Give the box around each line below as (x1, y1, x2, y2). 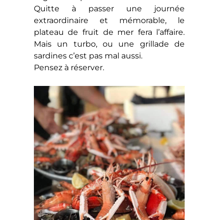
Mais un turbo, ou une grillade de (33, 39, 185, 49)
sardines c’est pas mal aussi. (33, 51, 142, 60)
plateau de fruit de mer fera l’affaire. (33, 27, 185, 37)
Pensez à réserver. (33, 62, 104, 72)
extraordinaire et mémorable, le (33, 15, 185, 25)
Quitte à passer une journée (33, 3, 185, 13)
